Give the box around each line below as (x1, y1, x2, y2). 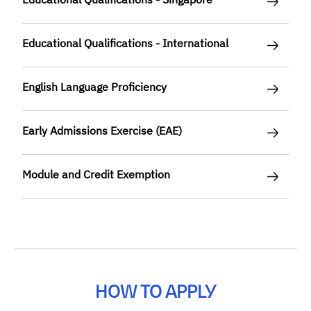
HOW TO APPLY (95, 282, 216, 303)
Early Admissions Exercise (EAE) (22, 124, 182, 138)
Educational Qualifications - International (22, 36, 228, 51)
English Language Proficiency (22, 80, 167, 94)
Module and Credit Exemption (22, 167, 170, 182)
